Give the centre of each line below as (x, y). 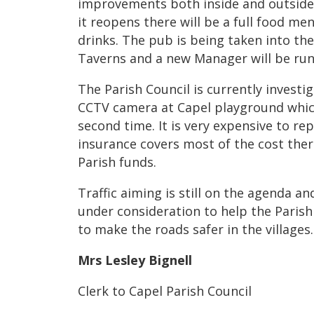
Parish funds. (117, 162)
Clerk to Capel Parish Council (165, 291)
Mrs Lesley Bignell (135, 260)
